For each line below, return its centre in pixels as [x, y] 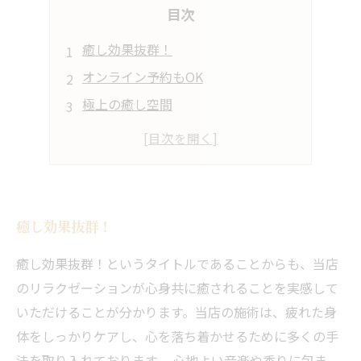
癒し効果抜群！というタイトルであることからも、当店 [177, 263]
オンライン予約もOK [142, 77]
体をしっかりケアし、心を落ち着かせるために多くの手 [177, 336]
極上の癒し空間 [127, 104]
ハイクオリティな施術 [146, 159]
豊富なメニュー [127, 131]
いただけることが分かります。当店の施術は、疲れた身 [176, 312]
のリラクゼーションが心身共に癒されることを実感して [177, 288]
